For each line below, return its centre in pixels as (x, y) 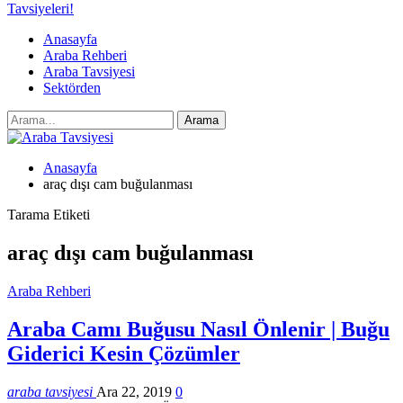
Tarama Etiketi (49, 215)
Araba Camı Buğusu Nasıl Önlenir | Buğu (198, 329)
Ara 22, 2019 (134, 391)
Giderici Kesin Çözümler (124, 353)
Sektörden (72, 88)
